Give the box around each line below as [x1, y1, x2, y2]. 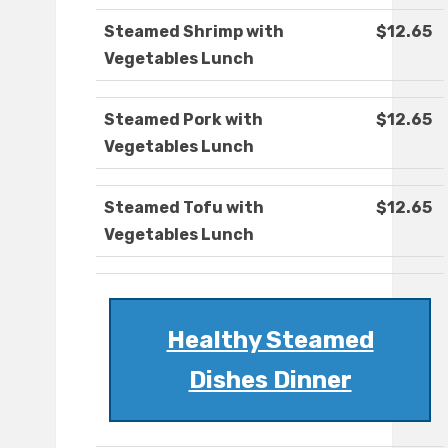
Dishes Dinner [188, 366, 352, 395]
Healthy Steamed [166, 326, 374, 355]
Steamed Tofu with [104, 198, 264, 218]
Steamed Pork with [104, 110, 263, 130]
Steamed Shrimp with [104, 22, 284, 42]
